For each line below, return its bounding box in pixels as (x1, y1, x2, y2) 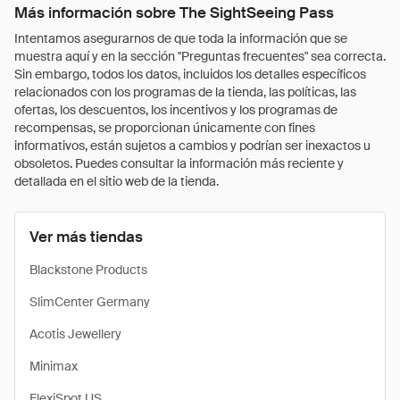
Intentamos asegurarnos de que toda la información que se (14, 30, 347, 46)
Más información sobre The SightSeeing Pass (14, 3, 334, 22)
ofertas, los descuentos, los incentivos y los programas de (14, 102, 337, 118)
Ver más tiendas (29, 227, 143, 246)
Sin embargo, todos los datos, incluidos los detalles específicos (14, 66, 366, 82)
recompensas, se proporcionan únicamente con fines (14, 120, 315, 136)
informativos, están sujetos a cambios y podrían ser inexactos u (14, 137, 371, 154)
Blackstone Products (29, 262, 147, 278)
